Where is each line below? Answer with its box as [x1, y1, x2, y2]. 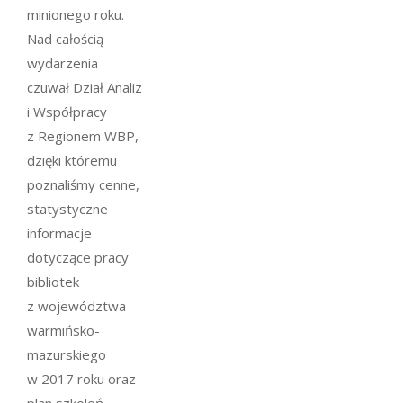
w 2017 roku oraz [27, 369, 136, 388]
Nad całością [27, 29, 103, 48]
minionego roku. [27, 4, 124, 23]
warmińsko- [27, 320, 100, 339]
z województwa [27, 296, 126, 315]
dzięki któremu [27, 150, 117, 169]
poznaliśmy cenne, [27, 175, 139, 193]
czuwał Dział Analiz [27, 77, 142, 96]
